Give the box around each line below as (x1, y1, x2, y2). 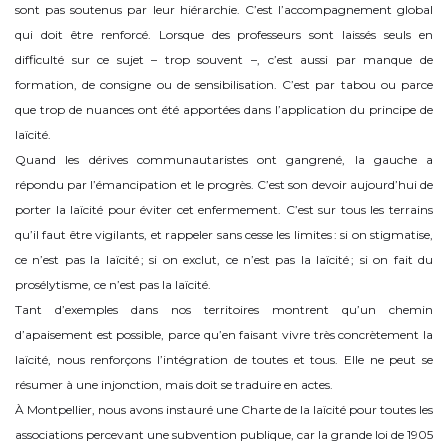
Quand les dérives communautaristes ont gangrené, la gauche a (15, 152, 433, 168)
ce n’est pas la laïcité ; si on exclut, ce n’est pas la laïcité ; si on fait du (15, 252, 433, 268)
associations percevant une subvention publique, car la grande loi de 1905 (15, 427, 433, 443)
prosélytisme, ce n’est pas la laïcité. (15, 277, 211, 293)
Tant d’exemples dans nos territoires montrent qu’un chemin (15, 302, 433, 318)
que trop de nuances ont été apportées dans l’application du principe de (15, 102, 433, 118)
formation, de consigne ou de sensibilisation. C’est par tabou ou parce (15, 77, 433, 93)
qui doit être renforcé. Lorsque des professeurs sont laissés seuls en (15, 27, 433, 43)
